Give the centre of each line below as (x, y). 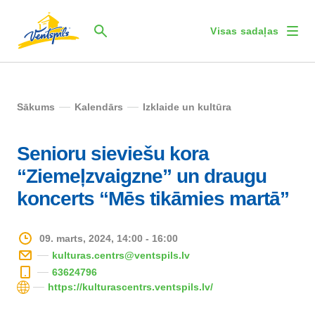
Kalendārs (99, 107)
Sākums (36, 107)
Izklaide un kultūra (187, 107)
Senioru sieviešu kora (113, 154)
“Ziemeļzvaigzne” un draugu (142, 176)
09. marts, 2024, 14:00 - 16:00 (109, 238)
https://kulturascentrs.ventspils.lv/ (131, 287)
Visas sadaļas (244, 31)
